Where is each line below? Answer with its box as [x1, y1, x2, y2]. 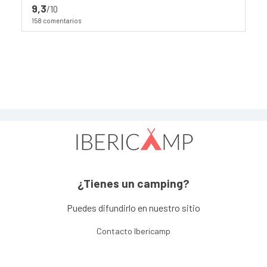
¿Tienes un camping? [77, 176, 190, 191]
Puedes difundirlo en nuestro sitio [67, 202, 200, 214]
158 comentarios [32, 16, 81, 24]
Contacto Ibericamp [97, 226, 170, 237]
